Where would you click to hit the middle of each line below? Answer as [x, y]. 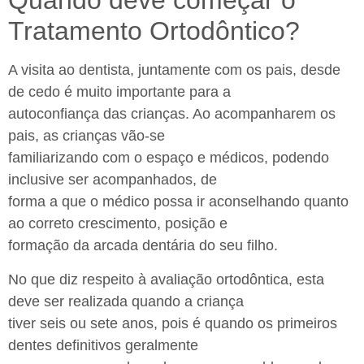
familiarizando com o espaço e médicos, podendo [169, 158]
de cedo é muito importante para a [119, 92]
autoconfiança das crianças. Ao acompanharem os [172, 114]
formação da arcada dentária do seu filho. [143, 246]
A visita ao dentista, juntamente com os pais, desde [174, 70]
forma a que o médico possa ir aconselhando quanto [178, 202]
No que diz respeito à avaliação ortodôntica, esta [166, 279]
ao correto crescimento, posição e [118, 224]
